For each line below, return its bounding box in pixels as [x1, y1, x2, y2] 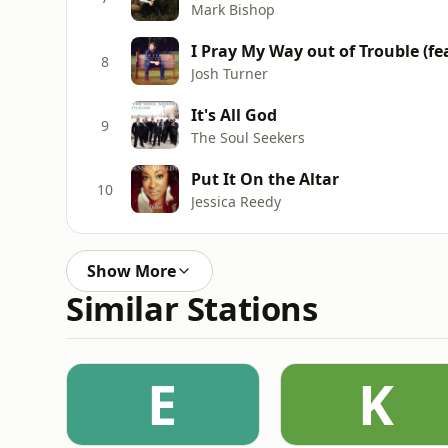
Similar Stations [66, 286, 318, 331]
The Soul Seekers [191, 127, 305, 147]
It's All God [191, 103, 277, 126]
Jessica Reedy [191, 191, 281, 211]
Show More [87, 260, 176, 282]
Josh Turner [191, 63, 268, 83]
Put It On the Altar [191, 167, 339, 190]
